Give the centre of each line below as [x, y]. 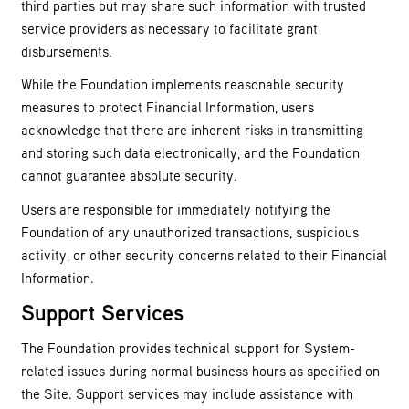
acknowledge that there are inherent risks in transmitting [192, 130]
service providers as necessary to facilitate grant [169, 28]
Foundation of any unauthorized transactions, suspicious [190, 231]
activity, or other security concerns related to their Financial [204, 254]
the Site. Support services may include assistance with [187, 393]
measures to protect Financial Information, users [168, 107]
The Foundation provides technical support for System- [188, 347]
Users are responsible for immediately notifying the [176, 209]
